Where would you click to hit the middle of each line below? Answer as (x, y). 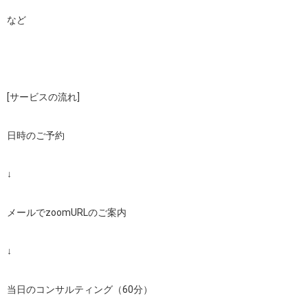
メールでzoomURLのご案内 (67, 212)
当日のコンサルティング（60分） (80, 289)
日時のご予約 (36, 135)
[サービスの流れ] (43, 97)
